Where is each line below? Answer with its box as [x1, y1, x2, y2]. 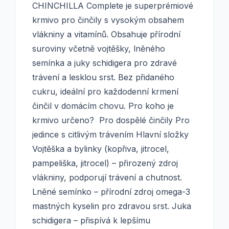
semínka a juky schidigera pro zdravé [32, 58, 177, 68]
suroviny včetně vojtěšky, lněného [32, 43, 165, 54]
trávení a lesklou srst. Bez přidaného [32, 72, 174, 82]
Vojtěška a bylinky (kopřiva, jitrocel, [32, 144, 169, 154]
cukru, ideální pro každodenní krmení [32, 86, 178, 97]
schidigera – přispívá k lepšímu [32, 215, 150, 225]
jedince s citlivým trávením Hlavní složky [32, 129, 189, 140]
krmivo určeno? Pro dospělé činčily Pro [32, 115, 190, 125]
